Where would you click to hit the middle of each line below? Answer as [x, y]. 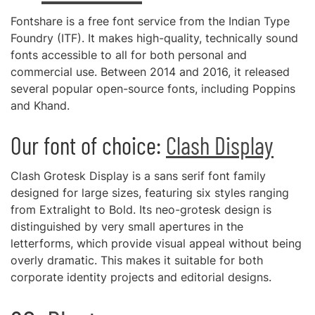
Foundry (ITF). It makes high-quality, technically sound [154, 38]
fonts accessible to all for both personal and [129, 55]
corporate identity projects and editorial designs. [141, 277]
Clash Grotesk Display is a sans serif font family [138, 176]
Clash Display [220, 145]
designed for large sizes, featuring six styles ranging [150, 193]
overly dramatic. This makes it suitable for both [137, 260]
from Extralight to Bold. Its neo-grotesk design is [141, 210]
